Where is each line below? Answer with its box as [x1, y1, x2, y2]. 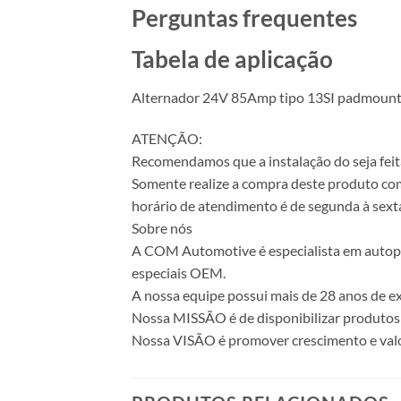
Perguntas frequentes [132, 4, 357, 32]
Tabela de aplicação [132, 46, 333, 73]
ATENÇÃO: [132, 129, 202, 147]
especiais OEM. [132, 263, 226, 281]
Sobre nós [132, 218, 192, 236]
